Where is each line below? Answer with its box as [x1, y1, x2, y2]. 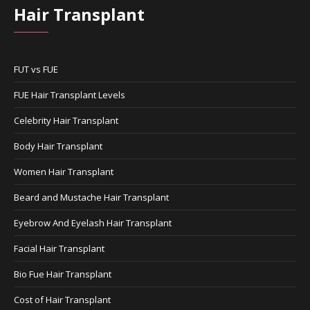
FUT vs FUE [14, 62, 59, 75]
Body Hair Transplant [14, 139, 103, 152]
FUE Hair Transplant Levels [14, 88, 126, 101]
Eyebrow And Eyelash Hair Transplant [14, 216, 172, 229]
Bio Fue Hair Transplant [14, 267, 112, 280]
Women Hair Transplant [14, 165, 114, 178]
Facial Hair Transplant [14, 241, 105, 255]
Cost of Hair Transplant [14, 293, 111, 306]
